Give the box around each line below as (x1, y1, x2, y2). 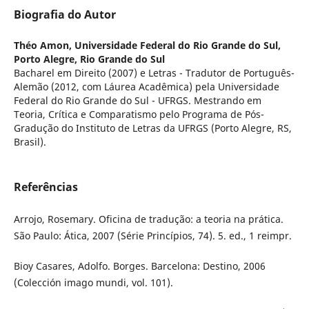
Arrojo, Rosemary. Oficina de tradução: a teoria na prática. (13, 212, 283, 226)
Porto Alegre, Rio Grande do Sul (13, 52, 165, 66)
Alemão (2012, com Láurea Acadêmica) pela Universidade (13, 80, 279, 94)
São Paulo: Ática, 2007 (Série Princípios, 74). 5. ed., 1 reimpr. (13, 229, 292, 243)
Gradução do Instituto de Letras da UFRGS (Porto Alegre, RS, (13, 121, 292, 135)
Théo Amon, (13, 39, 74, 52)
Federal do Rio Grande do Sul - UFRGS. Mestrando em (13, 94, 261, 108)
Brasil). (13, 135, 46, 149)
